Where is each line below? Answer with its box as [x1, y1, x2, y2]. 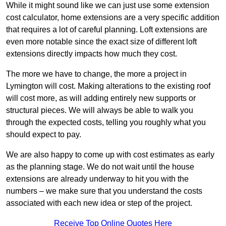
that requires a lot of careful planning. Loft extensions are [6, 25, 207, 34]
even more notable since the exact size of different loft [6, 37, 197, 46]
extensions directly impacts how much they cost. [6, 49, 177, 59]
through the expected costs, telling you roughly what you [6, 118, 206, 127]
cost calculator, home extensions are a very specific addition [6, 13, 219, 22]
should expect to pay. [6, 130, 81, 139]
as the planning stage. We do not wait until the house [6, 162, 194, 172]
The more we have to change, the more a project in [6, 70, 187, 79]
